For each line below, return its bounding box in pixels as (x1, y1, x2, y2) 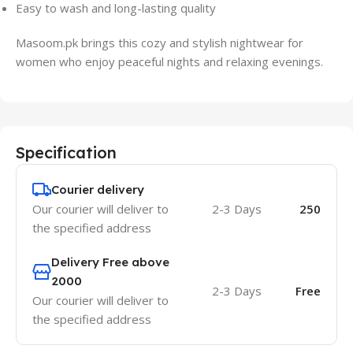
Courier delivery (51, 182, 144, 198)
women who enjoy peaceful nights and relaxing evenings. (16, 54, 323, 70)
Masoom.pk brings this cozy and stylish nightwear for (16, 35, 303, 51)
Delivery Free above (51, 255, 169, 270)
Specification (16, 143, 117, 163)
